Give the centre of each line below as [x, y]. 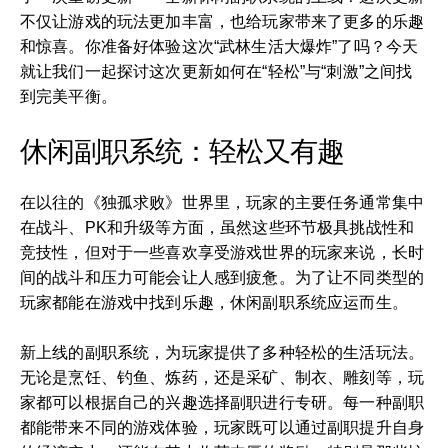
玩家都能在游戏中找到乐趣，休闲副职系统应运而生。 [214, 302]
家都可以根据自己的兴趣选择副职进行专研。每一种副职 [222, 402]
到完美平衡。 [68, 96]
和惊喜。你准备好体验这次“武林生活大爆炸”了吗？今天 [219, 46]
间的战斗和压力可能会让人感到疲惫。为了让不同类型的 [222, 277]
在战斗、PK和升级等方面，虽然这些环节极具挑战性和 [217, 227]
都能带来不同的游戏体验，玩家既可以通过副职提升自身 [222, 427]
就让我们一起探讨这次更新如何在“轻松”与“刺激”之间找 [216, 71]
